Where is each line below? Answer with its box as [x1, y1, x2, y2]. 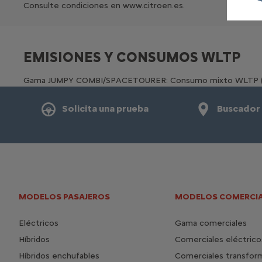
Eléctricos [19, 218, 58, 228]
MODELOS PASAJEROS [19, 191, 110, 202]
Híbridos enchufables [19, 250, 99, 261]
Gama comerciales [174, 218, 247, 228]
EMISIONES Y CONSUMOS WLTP [23, 48, 241, 65]
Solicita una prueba [61, 102, 149, 114]
